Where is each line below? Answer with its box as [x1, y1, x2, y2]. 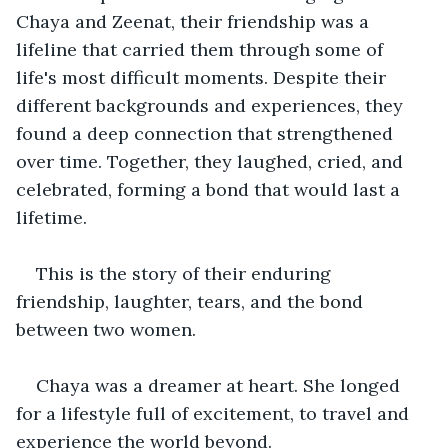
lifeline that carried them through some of [16, 37, 388, 61]
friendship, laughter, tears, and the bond [16, 289, 368, 313]
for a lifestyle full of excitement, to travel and [16, 401, 414, 425]
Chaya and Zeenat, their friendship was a [16, 9, 374, 33]
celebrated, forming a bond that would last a [16, 177, 405, 201]
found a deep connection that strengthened [16, 121, 398, 145]
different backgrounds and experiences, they [16, 93, 408, 117]
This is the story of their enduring [36, 261, 336, 285]
